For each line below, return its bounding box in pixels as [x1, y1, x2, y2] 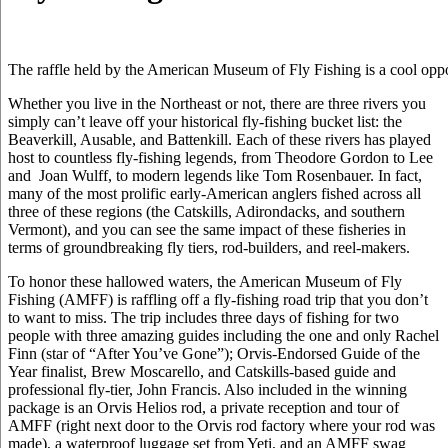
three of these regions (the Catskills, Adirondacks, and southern [8, 202, 405, 220]
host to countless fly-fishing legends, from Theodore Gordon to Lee [8, 148, 433, 166]
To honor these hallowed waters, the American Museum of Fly [8, 272, 402, 290]
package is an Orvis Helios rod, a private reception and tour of [8, 398, 399, 416]
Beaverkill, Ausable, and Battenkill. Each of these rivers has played [8, 130, 431, 148]
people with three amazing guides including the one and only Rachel [8, 326, 439, 344]
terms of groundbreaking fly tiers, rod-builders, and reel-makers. [8, 238, 410, 256]
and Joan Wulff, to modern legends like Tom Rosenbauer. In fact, [8, 166, 422, 184]
